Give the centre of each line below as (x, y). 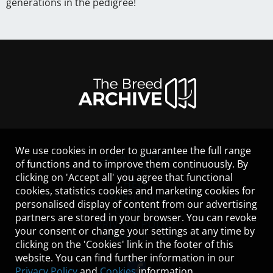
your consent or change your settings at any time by (135, 231)
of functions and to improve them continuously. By (132, 164)
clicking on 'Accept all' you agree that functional (124, 177)
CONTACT (136, 170)
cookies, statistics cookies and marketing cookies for (135, 191)
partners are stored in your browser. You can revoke (136, 218)
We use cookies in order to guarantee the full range (133, 151)
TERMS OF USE (136, 237)
